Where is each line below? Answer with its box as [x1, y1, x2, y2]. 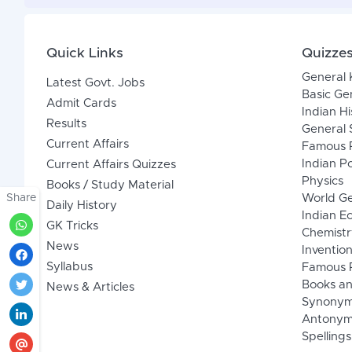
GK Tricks [46, 220, 98, 233]
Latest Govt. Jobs [46, 77, 145, 90]
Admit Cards [46, 97, 116, 110]
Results [46, 118, 86, 130]
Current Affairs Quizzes [46, 159, 176, 171]
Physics [301, 175, 343, 188]
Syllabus [46, 261, 93, 273]
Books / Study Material [46, 179, 174, 192]
